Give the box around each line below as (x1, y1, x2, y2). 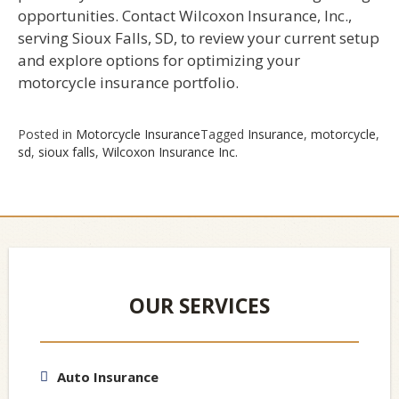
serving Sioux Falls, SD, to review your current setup (18, 28, 379, 49)
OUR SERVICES (129, 290, 270, 320)
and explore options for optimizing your (18, 50, 300, 71)
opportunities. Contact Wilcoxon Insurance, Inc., (18, 5, 352, 27)
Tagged (200, 125, 248, 142)
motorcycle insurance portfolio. (18, 72, 239, 94)
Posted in (18, 125, 76, 142)
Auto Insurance (57, 367, 159, 386)
